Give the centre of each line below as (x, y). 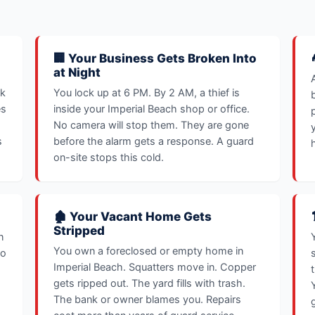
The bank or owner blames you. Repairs (147, 300)
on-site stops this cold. (109, 157)
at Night (77, 72)
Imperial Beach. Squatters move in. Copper (155, 267)
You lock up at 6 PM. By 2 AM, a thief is (147, 93)
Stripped (79, 231)
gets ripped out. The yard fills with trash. (149, 283)
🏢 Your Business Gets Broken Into (155, 58)
